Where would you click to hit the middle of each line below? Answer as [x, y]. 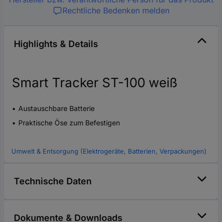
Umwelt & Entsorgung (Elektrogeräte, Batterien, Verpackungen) [109, 151]
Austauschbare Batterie [56, 109]
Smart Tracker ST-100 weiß [95, 83]
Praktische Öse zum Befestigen [69, 123]
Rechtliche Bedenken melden [116, 11]
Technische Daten [53, 181]
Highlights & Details [56, 44]
